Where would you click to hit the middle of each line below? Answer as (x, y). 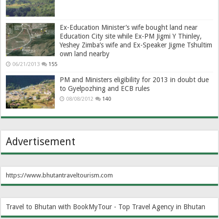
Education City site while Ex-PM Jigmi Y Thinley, (131, 36)
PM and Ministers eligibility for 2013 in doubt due (134, 79)
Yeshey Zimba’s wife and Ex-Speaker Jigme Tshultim (136, 45)
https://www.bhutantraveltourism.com (60, 175)
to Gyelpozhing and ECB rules (105, 88)
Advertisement (41, 141)
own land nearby (85, 54)
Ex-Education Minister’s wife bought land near (129, 27)
